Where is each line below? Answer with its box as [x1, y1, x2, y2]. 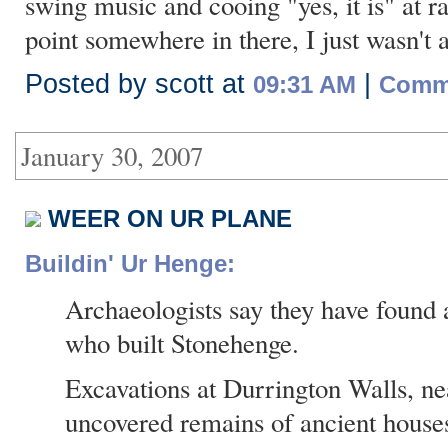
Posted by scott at [25, 69, 253, 99]
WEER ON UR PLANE [48, 205, 292, 232]
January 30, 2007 [21, 138, 203, 174]
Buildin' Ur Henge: [25, 250, 235, 277]
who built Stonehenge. [65, 325, 299, 361]
